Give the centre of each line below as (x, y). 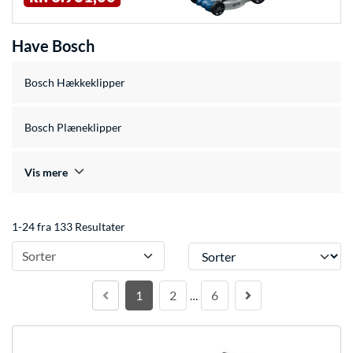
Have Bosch (53, 46)
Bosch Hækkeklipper (75, 83)
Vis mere (46, 173)
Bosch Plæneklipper (73, 128)
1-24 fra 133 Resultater (69, 227)
